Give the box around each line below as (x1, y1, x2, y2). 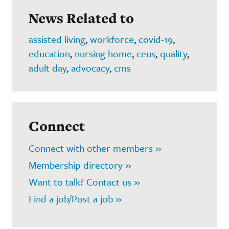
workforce (90, 32, 134, 46)
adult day (29, 60, 66, 75)
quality (160, 46, 187, 60)
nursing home (75, 46, 132, 60)
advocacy (71, 60, 109, 75)
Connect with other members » (29, 141, 162, 155)
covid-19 (139, 32, 173, 46)
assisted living (29, 32, 85, 46)
